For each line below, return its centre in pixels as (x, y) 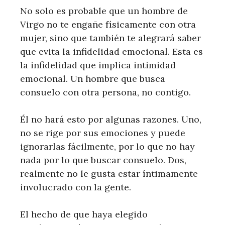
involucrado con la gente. (76, 187)
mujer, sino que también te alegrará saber (110, 38)
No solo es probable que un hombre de (104, 11)
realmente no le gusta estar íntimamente (109, 174)
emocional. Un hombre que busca (93, 79)
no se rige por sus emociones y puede (103, 133)
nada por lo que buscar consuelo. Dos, (103, 160)
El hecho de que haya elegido (84, 214)
